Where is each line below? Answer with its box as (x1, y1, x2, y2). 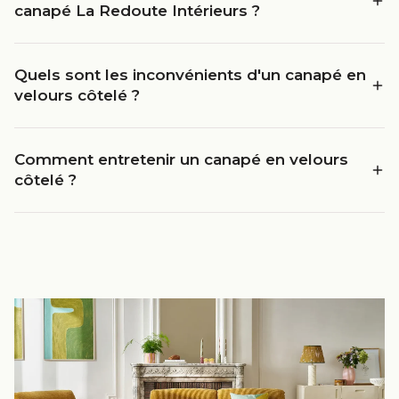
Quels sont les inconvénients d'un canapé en (14, 66, 366, 84)
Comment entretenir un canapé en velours (14, 151, 348, 168)
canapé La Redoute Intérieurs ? (14, 2, 260, 20)
